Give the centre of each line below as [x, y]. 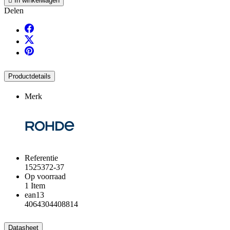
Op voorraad [45, 177]
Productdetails [30, 76]
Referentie [41, 158]
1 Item [35, 186]
